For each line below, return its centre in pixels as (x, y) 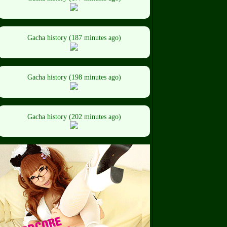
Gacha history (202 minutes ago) (74, 117)
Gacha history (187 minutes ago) (74, 37)
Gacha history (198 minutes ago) (74, 77)
